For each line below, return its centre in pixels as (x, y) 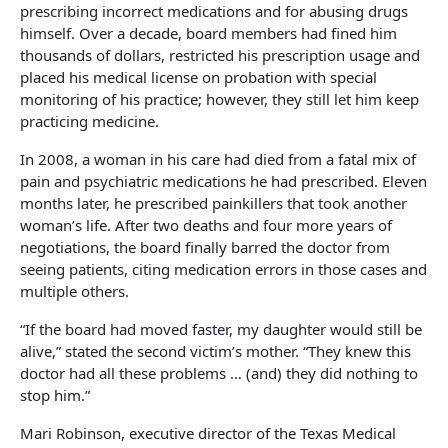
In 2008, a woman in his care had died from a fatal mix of (218, 158)
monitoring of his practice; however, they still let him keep (219, 98)
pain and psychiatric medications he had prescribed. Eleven (223, 180)
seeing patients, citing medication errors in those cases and (223, 268)
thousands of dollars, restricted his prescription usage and (220, 54)
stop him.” (55, 394)
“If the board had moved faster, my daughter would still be (221, 328)
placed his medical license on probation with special (198, 76)
